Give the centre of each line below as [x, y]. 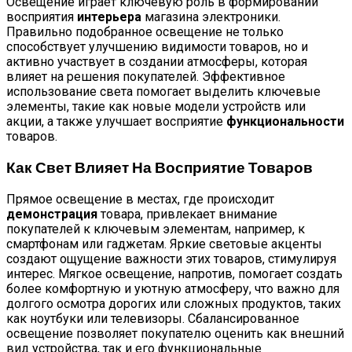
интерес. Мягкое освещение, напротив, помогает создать [174, 274]
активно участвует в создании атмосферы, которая [157, 61]
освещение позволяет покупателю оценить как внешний [175, 334]
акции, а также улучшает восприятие [116, 121]
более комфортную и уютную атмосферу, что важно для [173, 289]
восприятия [42, 16]
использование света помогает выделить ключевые [163, 91]
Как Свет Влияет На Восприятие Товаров [159, 167]
